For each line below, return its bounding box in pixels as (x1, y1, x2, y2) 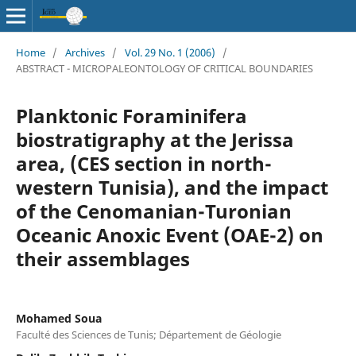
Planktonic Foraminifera (15, 102, 247, 129)
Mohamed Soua (15, 310, 102, 326)
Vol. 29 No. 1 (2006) (124, 44, 215, 60)
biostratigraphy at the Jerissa (15, 126, 294, 153)
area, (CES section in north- (15, 149, 272, 176)
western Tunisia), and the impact (15, 173, 328, 200)
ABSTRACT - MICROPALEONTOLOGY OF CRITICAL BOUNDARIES (15, 60, 313, 75)
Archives (64, 44, 105, 60)
